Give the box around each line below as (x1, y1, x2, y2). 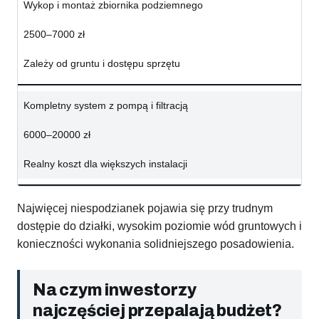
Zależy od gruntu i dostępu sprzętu (23, 58, 180, 70)
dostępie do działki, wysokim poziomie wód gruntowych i (17, 220, 302, 233)
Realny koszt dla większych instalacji (23, 158, 187, 170)
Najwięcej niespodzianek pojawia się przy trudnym (17, 202, 273, 215)
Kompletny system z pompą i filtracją (23, 100, 188, 112)
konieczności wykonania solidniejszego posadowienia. (17, 238, 294, 251)
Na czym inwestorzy (33, 281, 197, 300)
